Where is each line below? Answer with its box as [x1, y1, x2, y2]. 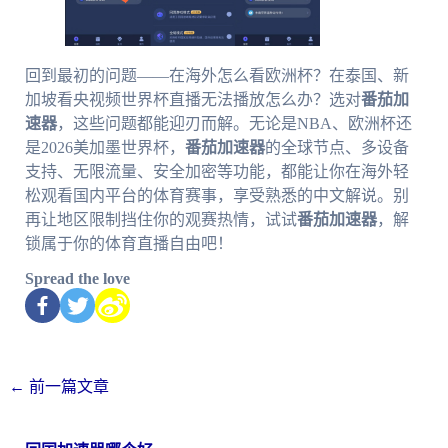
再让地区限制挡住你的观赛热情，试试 [24, 210, 297, 228]
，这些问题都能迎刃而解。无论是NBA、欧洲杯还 [56, 114, 412, 132]
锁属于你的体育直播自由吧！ [24, 234, 233, 252]
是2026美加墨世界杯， [24, 138, 185, 156]
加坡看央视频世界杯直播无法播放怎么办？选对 [24, 90, 361, 108]
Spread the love [24, 269, 130, 287]
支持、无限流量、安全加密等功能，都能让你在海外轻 [24, 162, 409, 180]
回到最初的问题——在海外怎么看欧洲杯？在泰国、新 [24, 66, 409, 84]
